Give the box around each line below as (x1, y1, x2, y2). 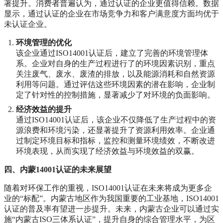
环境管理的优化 (16, 38, 72, 47)
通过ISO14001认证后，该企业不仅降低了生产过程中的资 (16, 115, 216, 124)
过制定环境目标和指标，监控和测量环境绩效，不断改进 (16, 136, 215, 145)
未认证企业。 (4, 20, 52, 29)
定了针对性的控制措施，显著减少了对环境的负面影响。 (16, 91, 215, 100)
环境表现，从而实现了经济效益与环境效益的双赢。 (16, 147, 199, 156)
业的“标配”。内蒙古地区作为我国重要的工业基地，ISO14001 (4, 194, 219, 203)
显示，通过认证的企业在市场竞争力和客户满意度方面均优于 (4, 9, 219, 18)
